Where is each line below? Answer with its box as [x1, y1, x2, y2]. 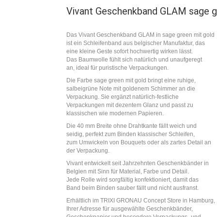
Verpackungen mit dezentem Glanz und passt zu [66, 102, 193, 108]
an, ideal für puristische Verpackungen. [66, 64, 169, 71]
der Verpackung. [66, 147, 109, 154]
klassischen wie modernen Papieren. [66, 110, 164, 117]
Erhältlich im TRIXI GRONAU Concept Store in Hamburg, [66, 197, 215, 204]
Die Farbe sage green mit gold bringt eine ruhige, [66, 77, 196, 84]
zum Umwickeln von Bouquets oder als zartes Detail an [66, 139, 211, 146]
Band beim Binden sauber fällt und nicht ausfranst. [66, 185, 199, 191]
